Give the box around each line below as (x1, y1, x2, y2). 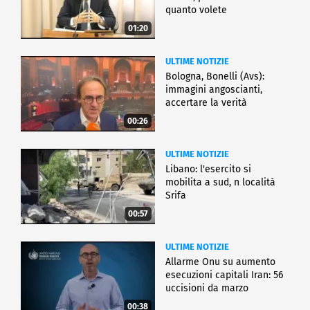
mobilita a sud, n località (165, 176, 275, 189)
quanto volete (165, 3, 227, 16)
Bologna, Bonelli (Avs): (165, 71, 264, 83)
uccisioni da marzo (165, 282, 248, 295)
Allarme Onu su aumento (165, 256, 275, 268)
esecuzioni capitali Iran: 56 (165, 269, 283, 282)
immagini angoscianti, (165, 84, 262, 96)
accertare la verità (165, 97, 247, 109)
